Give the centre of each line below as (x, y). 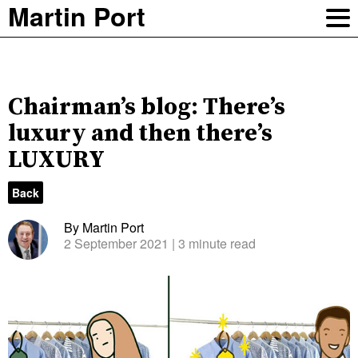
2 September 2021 (116, 243)
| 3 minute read (212, 243)
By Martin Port (104, 227)
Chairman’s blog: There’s (147, 107)
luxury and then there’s (140, 133)
